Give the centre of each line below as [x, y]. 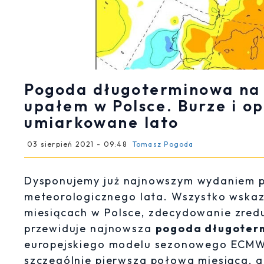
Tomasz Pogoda [163, 144]
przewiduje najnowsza [90, 228]
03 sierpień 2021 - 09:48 [77, 144]
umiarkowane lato [102, 122]
